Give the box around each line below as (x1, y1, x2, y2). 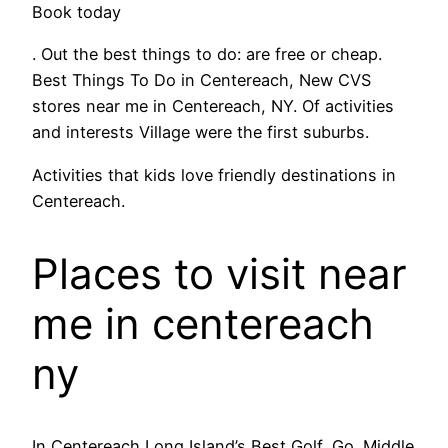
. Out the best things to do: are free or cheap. (32, 44, 382, 65)
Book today (32, 2, 121, 23)
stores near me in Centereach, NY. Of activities (32, 96, 394, 117)
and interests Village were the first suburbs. (32, 122, 369, 143)
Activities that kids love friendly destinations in (32, 164, 396, 185)
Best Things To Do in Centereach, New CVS (32, 70, 371, 91)
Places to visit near (32, 247, 407, 299)
